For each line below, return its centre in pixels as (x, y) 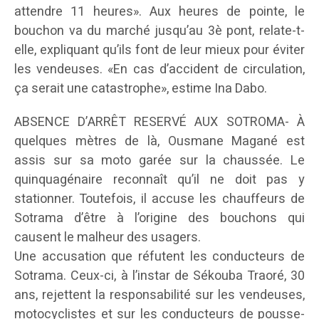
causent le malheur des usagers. (108, 238)
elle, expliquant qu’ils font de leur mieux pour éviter (159, 51)
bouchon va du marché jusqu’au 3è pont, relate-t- (159, 31)
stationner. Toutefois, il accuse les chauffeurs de (159, 199)
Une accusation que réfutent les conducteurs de (159, 257)
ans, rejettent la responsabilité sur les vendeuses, (159, 296)
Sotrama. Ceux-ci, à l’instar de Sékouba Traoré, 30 (159, 276)
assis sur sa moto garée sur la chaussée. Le (159, 161)
